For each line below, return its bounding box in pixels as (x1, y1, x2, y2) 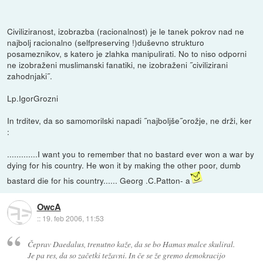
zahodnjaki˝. (7, 69, 53, 82)
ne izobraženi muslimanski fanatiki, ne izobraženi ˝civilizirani (7, 58, 228, 70)
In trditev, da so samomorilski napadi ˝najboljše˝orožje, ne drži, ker (7, 114, 252, 126)
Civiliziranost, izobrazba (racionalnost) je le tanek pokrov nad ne (7, 25, 245, 37)
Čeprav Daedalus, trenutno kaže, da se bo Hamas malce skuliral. (27, 238, 235, 249)
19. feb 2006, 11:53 (42, 213, 104, 224)
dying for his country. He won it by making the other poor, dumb (7, 159, 241, 171)
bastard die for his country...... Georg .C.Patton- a (7, 174, 191, 186)
